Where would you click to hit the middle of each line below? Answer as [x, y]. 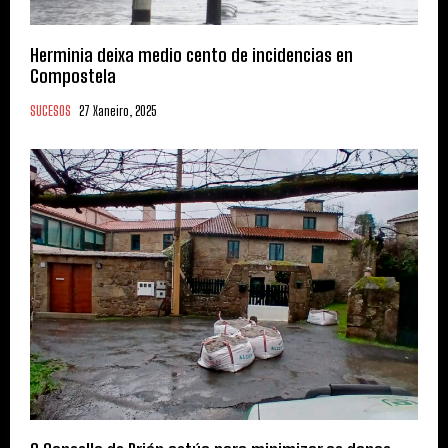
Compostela [73, 75]
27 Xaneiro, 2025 [117, 110]
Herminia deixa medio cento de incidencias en [191, 54]
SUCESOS [50, 110]
